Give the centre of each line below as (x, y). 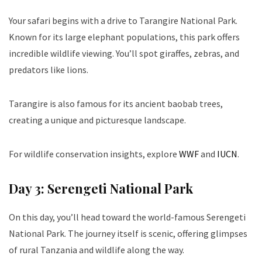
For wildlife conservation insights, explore (94, 154)
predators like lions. (49, 70)
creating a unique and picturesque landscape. (97, 120)
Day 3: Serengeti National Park (101, 189)
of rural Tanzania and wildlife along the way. (96, 250)
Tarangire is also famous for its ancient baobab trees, (116, 104)
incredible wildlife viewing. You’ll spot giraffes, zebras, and (124, 54)
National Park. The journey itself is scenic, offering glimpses (128, 234)
